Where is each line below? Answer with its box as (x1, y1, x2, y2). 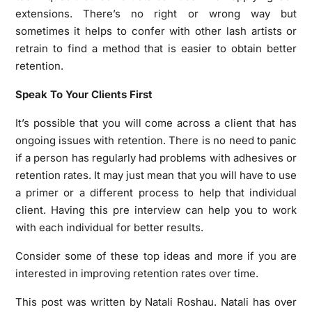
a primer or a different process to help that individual (15, 185, 297, 199)
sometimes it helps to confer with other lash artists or (15, 24, 297, 38)
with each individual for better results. (15, 220, 203, 234)
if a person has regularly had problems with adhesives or (15, 150, 297, 164)
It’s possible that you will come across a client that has (15, 116, 297, 130)
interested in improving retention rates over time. (15, 266, 258, 280)
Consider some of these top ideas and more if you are (15, 249, 297, 263)
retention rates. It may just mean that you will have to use (15, 168, 297, 182)
